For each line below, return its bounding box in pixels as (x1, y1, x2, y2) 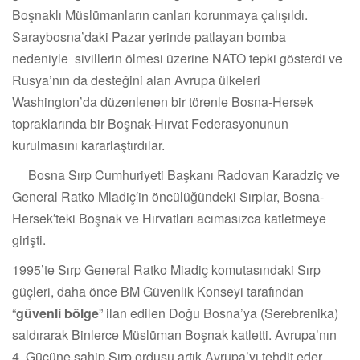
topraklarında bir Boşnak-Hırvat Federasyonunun (12, 114, 288, 133)
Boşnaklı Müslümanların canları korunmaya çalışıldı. (12, 6, 308, 25)
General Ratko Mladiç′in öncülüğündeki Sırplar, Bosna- (12, 187, 324, 207)
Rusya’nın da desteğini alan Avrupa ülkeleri (12, 71, 260, 90)
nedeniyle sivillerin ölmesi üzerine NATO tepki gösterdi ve (12, 49, 342, 68)
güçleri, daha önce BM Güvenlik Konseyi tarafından (12, 282, 304, 301)
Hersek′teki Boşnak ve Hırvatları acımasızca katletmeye (12, 209, 326, 228)
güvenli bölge (16, 304, 99, 323)
